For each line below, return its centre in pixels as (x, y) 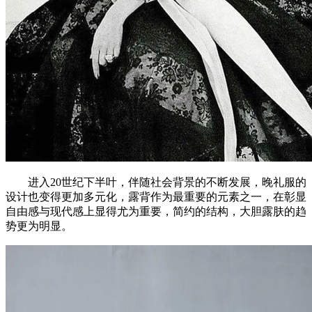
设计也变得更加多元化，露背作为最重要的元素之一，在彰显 (156, 196)
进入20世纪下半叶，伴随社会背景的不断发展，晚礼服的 (156, 182)
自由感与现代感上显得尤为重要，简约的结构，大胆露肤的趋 (156, 211)
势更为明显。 (39, 226)
